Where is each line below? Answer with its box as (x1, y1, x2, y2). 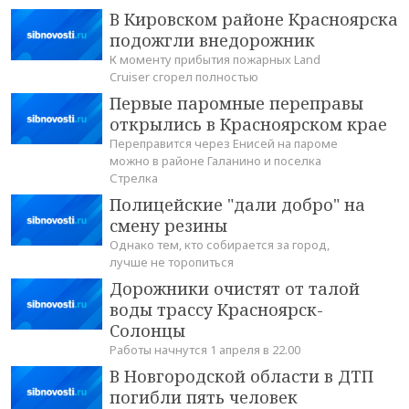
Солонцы (110, 320, 185, 342)
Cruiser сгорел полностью (110, 68, 258, 86)
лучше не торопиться (110, 254, 234, 271)
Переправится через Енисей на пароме (110, 135, 338, 152)
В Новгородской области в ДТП (110, 365, 373, 388)
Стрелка (110, 170, 158, 187)
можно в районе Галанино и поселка (110, 152, 321, 170)
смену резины (110, 215, 227, 237)
